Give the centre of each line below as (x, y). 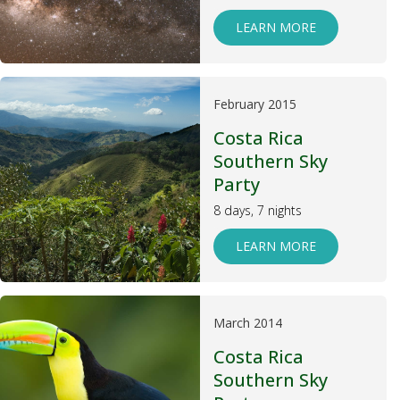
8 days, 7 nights (258, 210)
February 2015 (255, 104)
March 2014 (248, 323)
